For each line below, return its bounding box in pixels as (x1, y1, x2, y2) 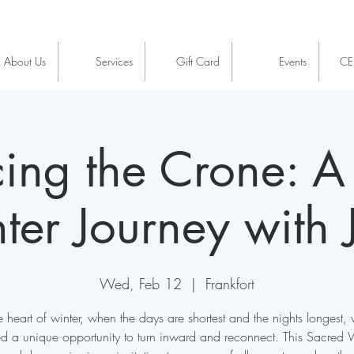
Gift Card (176, 54, 220, 69)
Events (279, 54, 307, 69)
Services (96, 54, 133, 69)
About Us (4, 54, 46, 69)
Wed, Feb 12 (100, 274, 182, 293)
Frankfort (205, 274, 254, 293)
